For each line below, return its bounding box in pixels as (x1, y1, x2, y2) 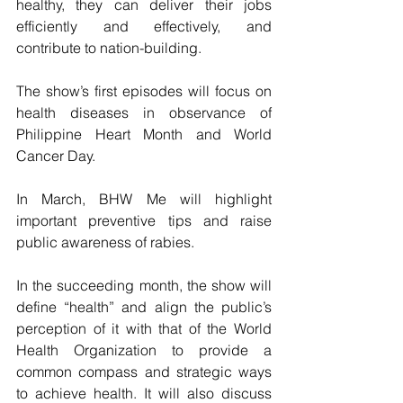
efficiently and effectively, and (16, 17, 272, 35)
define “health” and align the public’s (16, 298, 272, 316)
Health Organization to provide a (16, 341, 272, 359)
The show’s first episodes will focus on (16, 82, 272, 100)
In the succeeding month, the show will (16, 276, 272, 294)
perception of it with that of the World (16, 319, 272, 337)
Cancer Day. (16, 147, 95, 165)
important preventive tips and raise (16, 211, 272, 229)
